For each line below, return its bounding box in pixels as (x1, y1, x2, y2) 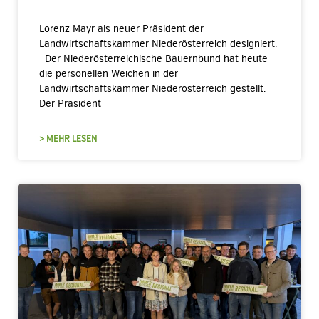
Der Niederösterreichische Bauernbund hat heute (39, 53, 268, 65)
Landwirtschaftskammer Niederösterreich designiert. (39, 38, 277, 50)
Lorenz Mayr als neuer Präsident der (39, 23, 204, 35)
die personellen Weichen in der (39, 68, 178, 80)
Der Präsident (39, 98, 101, 110)
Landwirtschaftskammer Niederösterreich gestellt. (39, 83, 266, 95)
